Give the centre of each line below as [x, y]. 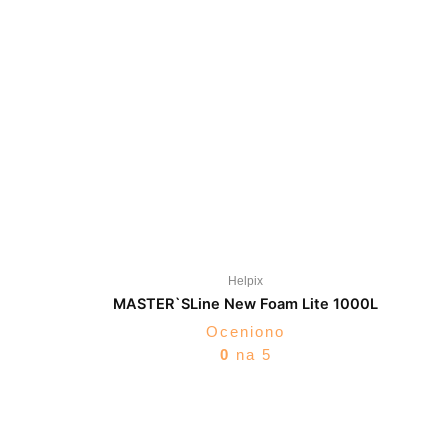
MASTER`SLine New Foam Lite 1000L [246, 304]
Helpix [246, 281]
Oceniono [246, 331]
